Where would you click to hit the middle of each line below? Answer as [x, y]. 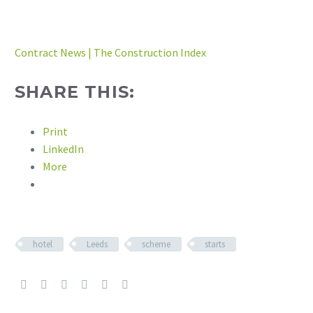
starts [215, 244]
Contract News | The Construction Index [110, 52]
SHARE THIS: [75, 92]
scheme [156, 244]
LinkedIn [63, 148]
